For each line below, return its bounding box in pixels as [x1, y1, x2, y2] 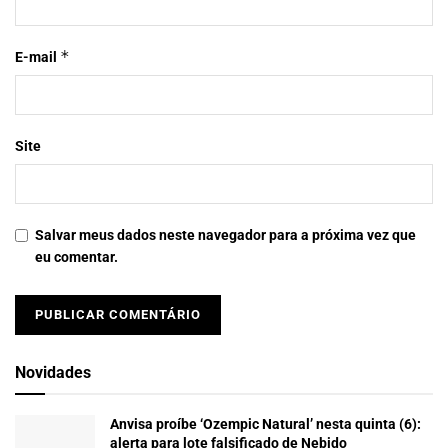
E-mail [15, 49, 60, 66]
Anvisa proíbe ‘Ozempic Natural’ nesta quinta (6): [110, 416, 421, 433]
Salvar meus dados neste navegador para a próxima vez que [35, 227, 416, 244]
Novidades [15, 363, 91, 383]
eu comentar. [35, 249, 118, 266]
